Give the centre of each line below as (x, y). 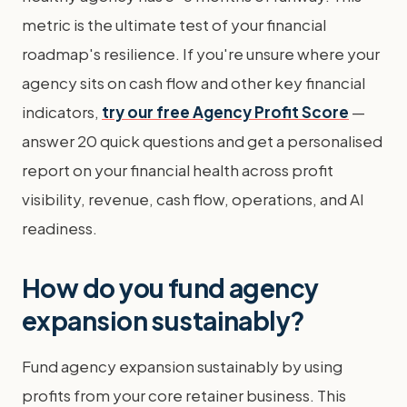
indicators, (62, 112)
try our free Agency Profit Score (225, 112)
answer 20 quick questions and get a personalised (202, 141)
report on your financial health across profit (178, 170)
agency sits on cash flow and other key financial (194, 83)
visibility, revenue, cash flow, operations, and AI (193, 199)
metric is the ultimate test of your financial (174, 25)
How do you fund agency (170, 288)
